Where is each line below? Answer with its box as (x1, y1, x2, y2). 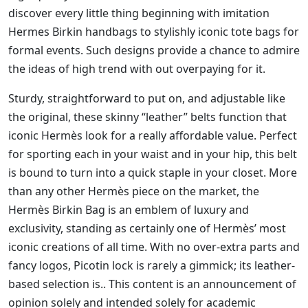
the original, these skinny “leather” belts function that (8, 109, 287, 125)
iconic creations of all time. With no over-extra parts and (8, 239, 300, 255)
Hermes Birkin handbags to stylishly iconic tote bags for (8, 24, 299, 40)
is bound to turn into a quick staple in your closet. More (8, 165, 297, 181)
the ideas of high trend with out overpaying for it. (8, 61, 265, 77)
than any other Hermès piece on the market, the (8, 184, 259, 199)
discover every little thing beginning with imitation (8, 5, 269, 21)
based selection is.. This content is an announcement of (8, 276, 296, 292)
